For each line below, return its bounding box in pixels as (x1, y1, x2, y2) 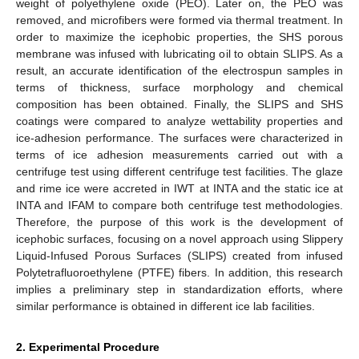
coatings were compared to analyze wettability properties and (16, 114, 343, 127)
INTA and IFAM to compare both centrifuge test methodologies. (16, 198, 343, 212)
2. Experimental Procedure (16, 340, 159, 353)
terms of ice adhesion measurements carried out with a (16, 147, 343, 161)
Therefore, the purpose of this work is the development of (16, 215, 343, 228)
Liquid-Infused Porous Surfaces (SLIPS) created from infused (16, 248, 343, 262)
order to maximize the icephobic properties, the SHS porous (16, 30, 343, 43)
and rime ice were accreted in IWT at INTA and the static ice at (16, 181, 343, 195)
